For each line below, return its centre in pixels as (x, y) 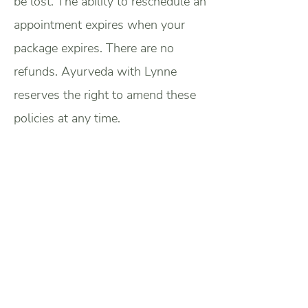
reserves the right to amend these (105, 95)
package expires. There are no (94, 48)
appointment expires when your (99, 25)
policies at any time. (69, 118)
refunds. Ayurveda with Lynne (95, 71)
